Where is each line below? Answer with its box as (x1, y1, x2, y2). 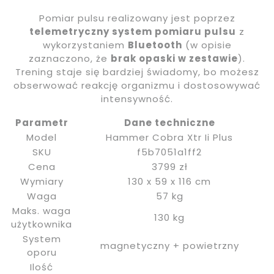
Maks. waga (12, 204, 71, 217)
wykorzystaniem (42, 38, 128, 51)
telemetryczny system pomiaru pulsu (29, 24, 236, 38)
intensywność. (101, 92, 173, 105)
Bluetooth (127, 38, 182, 51)
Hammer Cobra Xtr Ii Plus (106, 130, 233, 144)
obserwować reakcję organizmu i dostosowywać (13, 78, 261, 92)
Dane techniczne (124, 116, 215, 129)
